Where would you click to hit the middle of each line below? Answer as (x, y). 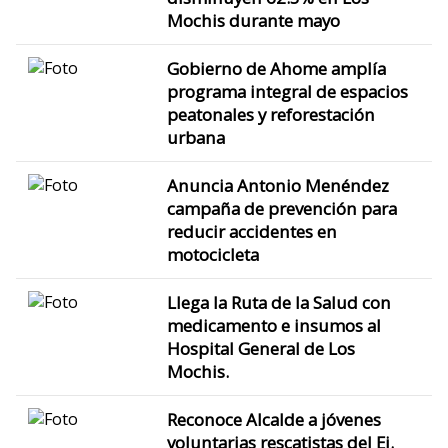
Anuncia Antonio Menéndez (277, 185)
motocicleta (212, 254)
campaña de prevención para (281, 208)
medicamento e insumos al (273, 325)
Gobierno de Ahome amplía (276, 68)
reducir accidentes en (251, 231)
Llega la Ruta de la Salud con (278, 302)
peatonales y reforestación (270, 114)
